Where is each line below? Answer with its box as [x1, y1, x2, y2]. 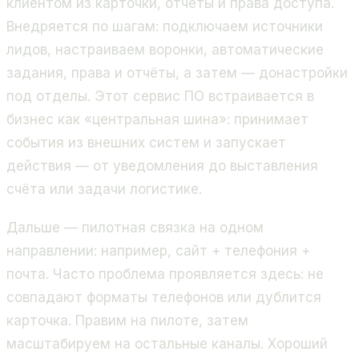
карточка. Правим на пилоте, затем [6, 313, 248, 329]
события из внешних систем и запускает [6, 134, 286, 151]
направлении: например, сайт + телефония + [6, 243, 310, 260]
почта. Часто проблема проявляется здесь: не [6, 266, 324, 283]
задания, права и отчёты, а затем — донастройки [6, 64, 348, 81]
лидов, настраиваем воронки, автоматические [6, 41, 324, 58]
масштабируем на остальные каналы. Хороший [6, 336, 328, 353]
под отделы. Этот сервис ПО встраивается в [6, 87, 314, 104]
